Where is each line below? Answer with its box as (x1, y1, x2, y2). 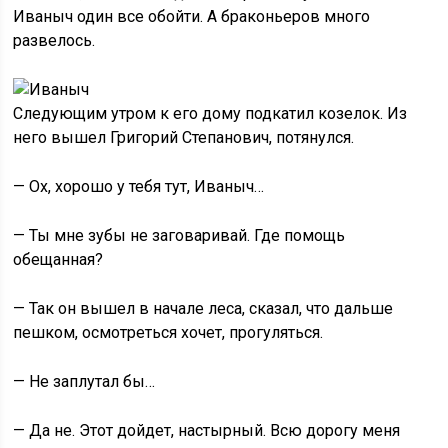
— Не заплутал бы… (13, 372, 156, 391)
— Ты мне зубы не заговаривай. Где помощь (13, 226, 346, 245)
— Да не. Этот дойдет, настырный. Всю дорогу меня (13, 421, 401, 440)
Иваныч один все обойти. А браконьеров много (13, 7, 371, 26)
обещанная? (13, 250, 104, 269)
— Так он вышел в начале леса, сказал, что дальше (13, 299, 394, 318)
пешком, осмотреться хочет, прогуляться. (13, 323, 324, 342)
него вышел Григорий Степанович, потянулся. (13, 128, 355, 147)
